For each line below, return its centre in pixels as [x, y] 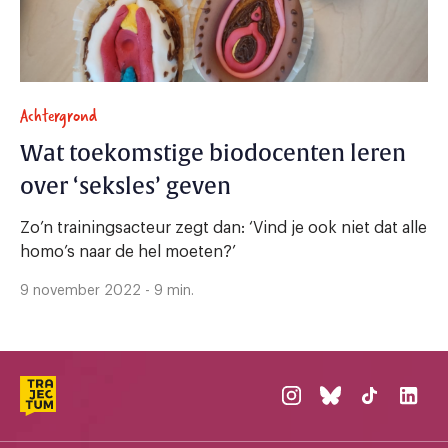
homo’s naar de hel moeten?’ [128, 251]
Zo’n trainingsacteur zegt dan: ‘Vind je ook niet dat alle [223, 227]
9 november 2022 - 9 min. [107, 290]
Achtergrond [58, 115]
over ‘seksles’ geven [125, 186]
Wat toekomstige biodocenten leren [213, 153]
